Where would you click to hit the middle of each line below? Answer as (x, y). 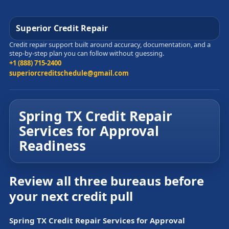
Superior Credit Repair (62, 28)
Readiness (52, 146)
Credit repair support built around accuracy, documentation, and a (110, 44)
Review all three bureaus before (107, 180)
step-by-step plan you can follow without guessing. (87, 53)
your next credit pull (71, 196)
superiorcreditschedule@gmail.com (69, 73)
